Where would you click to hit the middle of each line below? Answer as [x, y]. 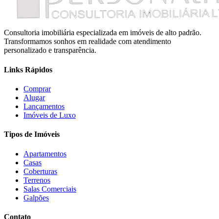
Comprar [37, 88]
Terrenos [37, 180]
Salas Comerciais [50, 189]
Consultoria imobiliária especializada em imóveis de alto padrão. [103, 33]
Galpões [36, 197]
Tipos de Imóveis [32, 134]
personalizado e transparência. [50, 50]
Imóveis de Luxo [50, 115]
